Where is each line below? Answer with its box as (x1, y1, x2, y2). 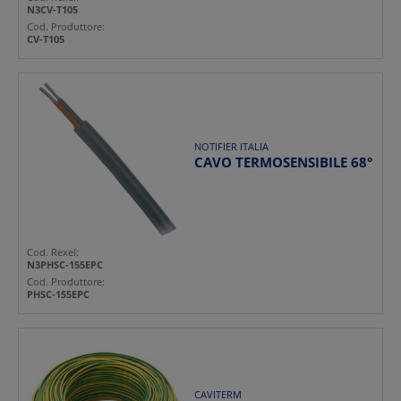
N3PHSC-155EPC (27, 258, 103, 272)
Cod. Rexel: (27, 245, 79, 260)
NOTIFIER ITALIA (193, 140, 269, 154)
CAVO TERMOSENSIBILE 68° (193, 153, 372, 172)
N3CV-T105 (27, 2, 78, 16)
